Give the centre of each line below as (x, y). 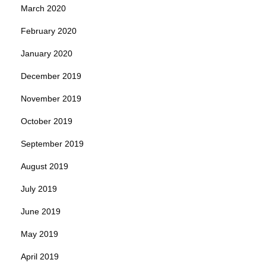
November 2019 (51, 98)
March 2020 (43, 8)
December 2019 (51, 76)
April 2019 (40, 256)
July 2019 (39, 189)
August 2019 (45, 166)
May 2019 (39, 234)
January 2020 (47, 53)
